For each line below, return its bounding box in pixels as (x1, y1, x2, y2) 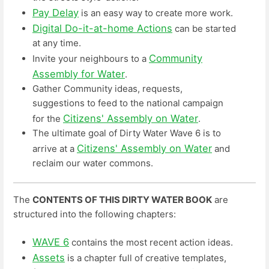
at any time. (32, 37, 81, 49)
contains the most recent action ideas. (69, 236, 233, 248)
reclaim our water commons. (32, 157, 153, 169)
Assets (32, 251, 65, 264)
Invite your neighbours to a (32, 52, 149, 64)
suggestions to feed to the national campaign (32, 97, 223, 109)
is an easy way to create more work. (79, 7, 233, 19)
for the (32, 112, 63, 124)
